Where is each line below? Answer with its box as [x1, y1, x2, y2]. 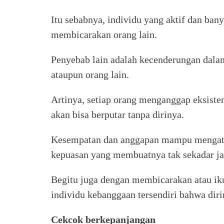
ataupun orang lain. [51, 69, 129, 80]
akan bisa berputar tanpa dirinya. [51, 109, 184, 120]
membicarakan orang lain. [51, 29, 157, 40]
